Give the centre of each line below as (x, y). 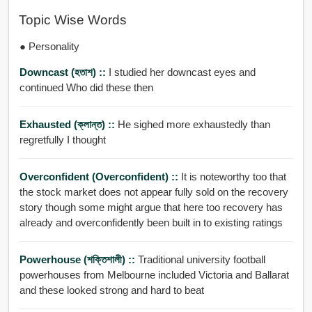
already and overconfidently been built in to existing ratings (214, 222)
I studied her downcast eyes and (182, 72)
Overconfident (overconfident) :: (100, 176)
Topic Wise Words (72, 20)
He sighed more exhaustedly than (194, 124)
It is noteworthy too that (233, 176)
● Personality (49, 46)
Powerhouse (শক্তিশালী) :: (78, 259)
